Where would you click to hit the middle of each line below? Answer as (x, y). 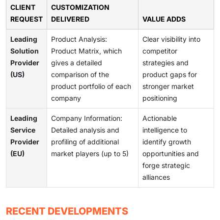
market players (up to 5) (90, 153)
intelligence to (165, 130)
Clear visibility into (171, 39)
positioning (160, 98)
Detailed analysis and (85, 130)
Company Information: (87, 118)
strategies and (165, 62)
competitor (160, 51)
